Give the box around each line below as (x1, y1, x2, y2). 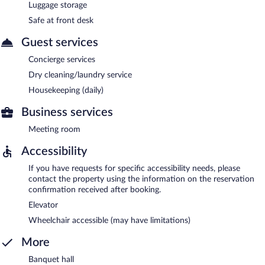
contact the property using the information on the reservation (28, 174, 254, 183)
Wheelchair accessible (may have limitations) (28, 216, 190, 225)
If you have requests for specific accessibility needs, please (28, 164, 240, 173)
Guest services (21, 36, 98, 49)
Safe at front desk (28, 16, 93, 25)
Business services (21, 106, 113, 118)
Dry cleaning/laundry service (28, 70, 132, 79)
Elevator (28, 201, 58, 209)
